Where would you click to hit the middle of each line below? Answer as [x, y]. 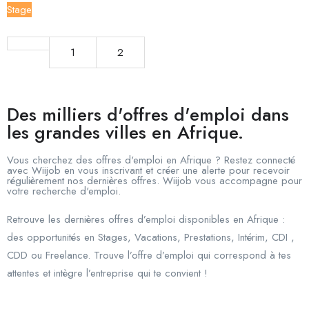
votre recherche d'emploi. [64, 191]
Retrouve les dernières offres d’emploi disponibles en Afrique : [146, 220]
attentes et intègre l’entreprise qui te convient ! [107, 273]
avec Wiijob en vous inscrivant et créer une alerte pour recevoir [148, 171]
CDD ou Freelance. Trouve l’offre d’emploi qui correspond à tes [149, 256]
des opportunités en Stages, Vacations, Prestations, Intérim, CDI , [151, 238]
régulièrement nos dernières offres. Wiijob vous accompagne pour [154, 181]
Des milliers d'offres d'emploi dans [148, 115]
